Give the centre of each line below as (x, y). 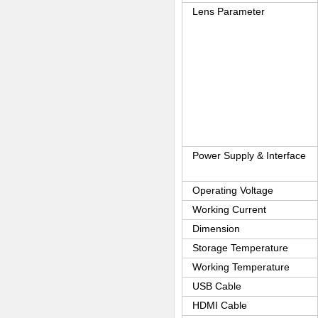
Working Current (230, 209)
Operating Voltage (233, 190)
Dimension (216, 229)
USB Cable (217, 286)
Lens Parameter (229, 11)
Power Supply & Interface (250, 155)
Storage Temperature (241, 248)
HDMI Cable (220, 305)
